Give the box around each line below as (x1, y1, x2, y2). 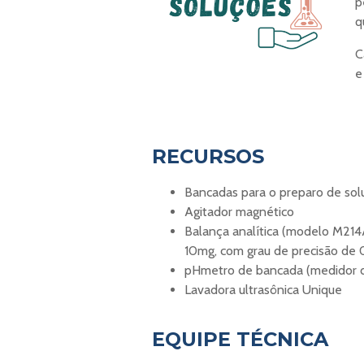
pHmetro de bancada (184, 262, 303, 278)
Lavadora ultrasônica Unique (184, 281, 342, 297)
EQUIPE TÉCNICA (152, 327, 328, 352)
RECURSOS (152, 144, 264, 168)
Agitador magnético (184, 203, 294, 219)
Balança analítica (184, 223, 279, 239)
